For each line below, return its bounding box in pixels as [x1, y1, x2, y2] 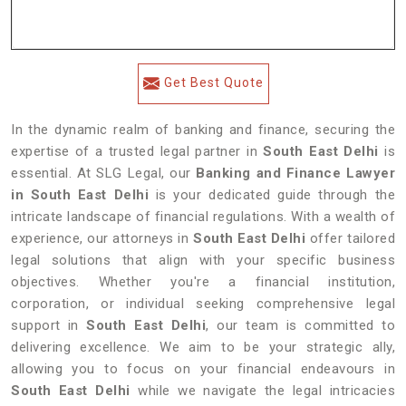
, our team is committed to [206, 317, 396, 333]
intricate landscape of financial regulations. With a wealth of [11, 208, 395, 225]
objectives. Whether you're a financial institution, [11, 274, 395, 290]
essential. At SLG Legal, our [11, 165, 197, 181]
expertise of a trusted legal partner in [11, 143, 264, 159]
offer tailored [305, 230, 395, 246]
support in [11, 317, 87, 333]
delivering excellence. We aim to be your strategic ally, [11, 339, 395, 355]
